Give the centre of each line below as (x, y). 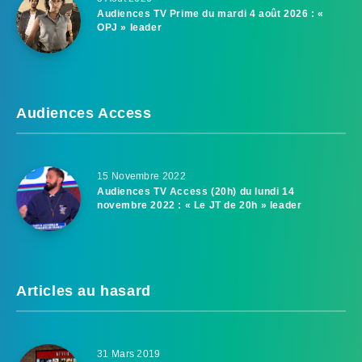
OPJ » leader (130, 27)
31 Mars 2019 (129, 354)
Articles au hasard (84, 290)
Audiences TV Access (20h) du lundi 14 (196, 191)
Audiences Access (84, 113)
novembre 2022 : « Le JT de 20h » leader (200, 205)
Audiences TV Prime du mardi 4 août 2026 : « (210, 13)
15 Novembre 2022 (141, 176)
